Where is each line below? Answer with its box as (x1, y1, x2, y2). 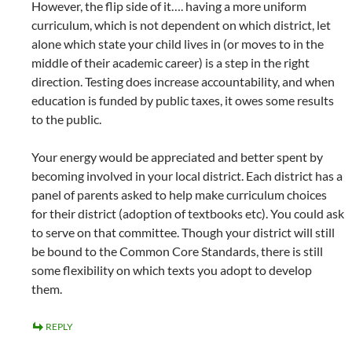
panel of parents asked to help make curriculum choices (31, 187, 327, 203)
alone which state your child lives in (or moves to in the (31, 36, 324, 52)
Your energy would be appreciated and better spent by (31, 149, 323, 165)
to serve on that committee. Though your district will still (31, 225, 335, 240)
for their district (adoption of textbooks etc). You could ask (31, 206, 344, 222)
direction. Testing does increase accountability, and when (31, 74, 335, 90)
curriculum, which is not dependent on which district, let (31, 17, 331, 33)
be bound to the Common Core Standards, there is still (31, 244, 323, 259)
